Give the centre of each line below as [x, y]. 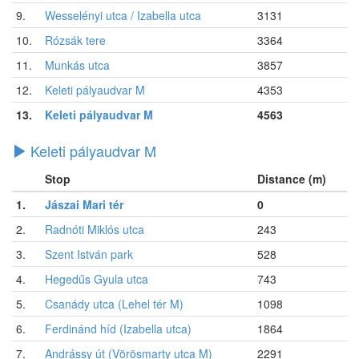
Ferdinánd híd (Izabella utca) [118, 328]
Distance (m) [292, 178]
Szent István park [89, 254]
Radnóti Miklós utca [95, 229]
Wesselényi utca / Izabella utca [123, 15]
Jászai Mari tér [84, 204]
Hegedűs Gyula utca [97, 278]
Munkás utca [77, 65]
